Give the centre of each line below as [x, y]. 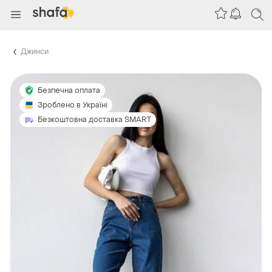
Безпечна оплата [69, 90]
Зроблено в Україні [73, 105]
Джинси [35, 51]
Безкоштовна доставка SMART [94, 119]
